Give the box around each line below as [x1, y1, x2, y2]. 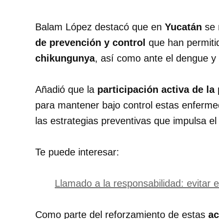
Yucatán [165, 21, 202, 32]
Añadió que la [35, 84, 97, 95]
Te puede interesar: [35, 146, 119, 157]
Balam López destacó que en [35, 21, 165, 32]
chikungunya [35, 52, 95, 64]
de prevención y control [35, 37, 146, 48]
